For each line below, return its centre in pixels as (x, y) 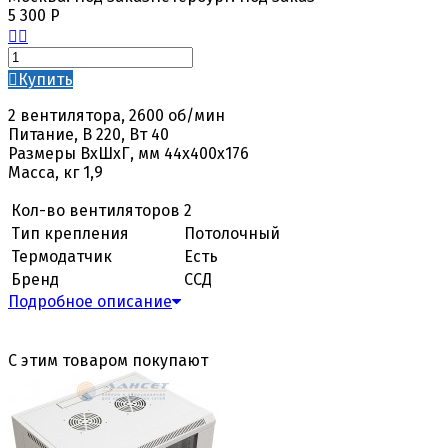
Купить (45, 79)
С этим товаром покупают (108, 360)
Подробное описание (90, 301)
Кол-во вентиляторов (95, 210)
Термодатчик (61, 256)
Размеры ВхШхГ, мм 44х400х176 (128, 153)
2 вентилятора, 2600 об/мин (116, 115)
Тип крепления (70, 233)
